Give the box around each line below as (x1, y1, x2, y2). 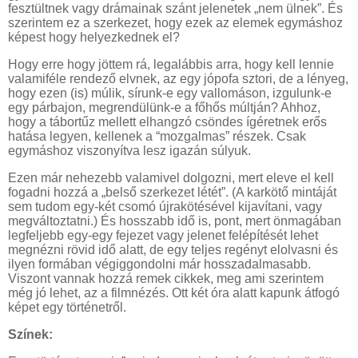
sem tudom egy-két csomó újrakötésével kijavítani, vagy (8, 199, 322, 213)
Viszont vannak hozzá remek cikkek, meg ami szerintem (8, 271, 324, 285)
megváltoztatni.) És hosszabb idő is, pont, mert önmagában (8, 213, 341, 228)
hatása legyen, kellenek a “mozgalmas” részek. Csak (8, 129, 306, 144)
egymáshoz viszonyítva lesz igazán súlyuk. (8, 144, 251, 158)
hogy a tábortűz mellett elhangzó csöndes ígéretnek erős (8, 115, 327, 129)
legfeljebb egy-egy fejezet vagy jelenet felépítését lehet (8, 228, 318, 242)
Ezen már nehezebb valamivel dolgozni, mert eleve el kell (8, 170, 334, 185)
